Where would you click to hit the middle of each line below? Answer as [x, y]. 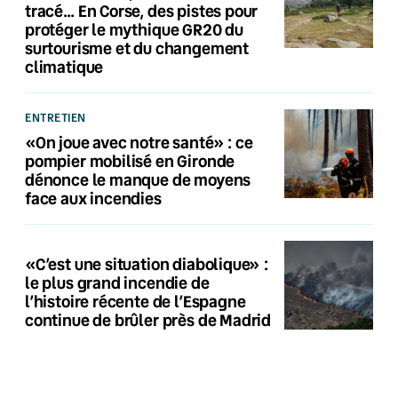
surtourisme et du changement [137, 48]
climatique [64, 66]
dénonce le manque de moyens [138, 179]
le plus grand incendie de [117, 282]
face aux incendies [93, 198]
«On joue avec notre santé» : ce [139, 142]
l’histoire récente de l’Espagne [135, 301]
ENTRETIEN [56, 117]
